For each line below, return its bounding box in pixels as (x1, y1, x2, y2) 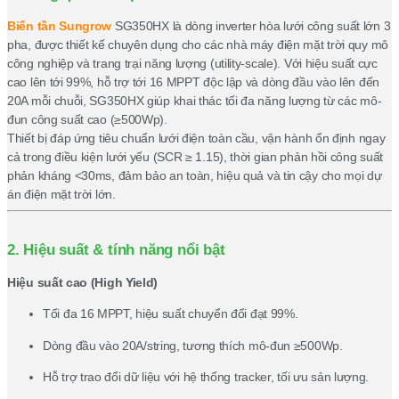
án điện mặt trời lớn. (7, 186, 116, 201)
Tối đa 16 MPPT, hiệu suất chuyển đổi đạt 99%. (43, 306, 298, 322)
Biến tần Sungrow (7, 18, 112, 33)
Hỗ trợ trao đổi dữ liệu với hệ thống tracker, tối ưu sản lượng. (43, 370, 370, 385)
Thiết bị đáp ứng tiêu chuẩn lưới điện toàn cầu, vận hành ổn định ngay (7, 130, 386, 145)
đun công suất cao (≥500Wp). (7, 111, 167, 126)
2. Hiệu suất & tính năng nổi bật (7, 240, 225, 258)
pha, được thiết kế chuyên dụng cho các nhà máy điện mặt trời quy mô (7, 37, 388, 52)
